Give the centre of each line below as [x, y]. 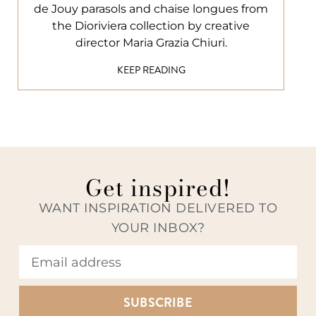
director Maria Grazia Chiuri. [151, 42]
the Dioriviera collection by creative [151, 25]
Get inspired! [158, 188]
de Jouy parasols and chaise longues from [151, 8]
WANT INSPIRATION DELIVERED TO [158, 208]
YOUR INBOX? [158, 228]
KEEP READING [151, 70]
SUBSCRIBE [158, 302]
